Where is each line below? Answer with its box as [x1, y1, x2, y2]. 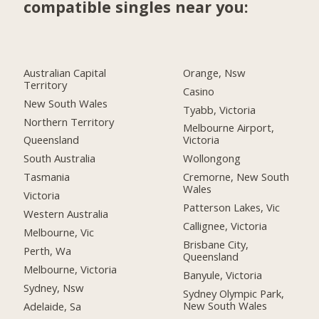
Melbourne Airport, [183, 120, 275, 135]
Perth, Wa [23, 243, 72, 258]
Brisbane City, [183, 236, 249, 251]
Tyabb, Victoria [183, 102, 256, 117]
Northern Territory [23, 114, 115, 129]
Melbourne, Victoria [23, 261, 117, 276]
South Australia [23, 151, 96, 166]
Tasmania [23, 169, 70, 184]
